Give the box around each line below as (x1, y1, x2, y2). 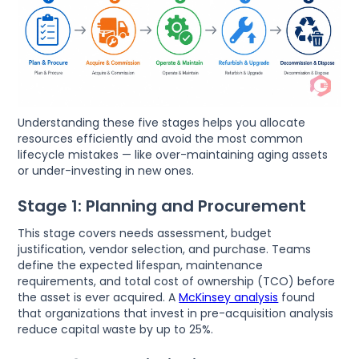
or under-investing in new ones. (18, 163, 195, 179)
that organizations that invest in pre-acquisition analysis (18, 305, 334, 322)
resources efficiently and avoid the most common (18, 131, 304, 147)
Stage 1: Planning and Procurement (18, 195, 307, 218)
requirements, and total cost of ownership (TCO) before (18, 273, 336, 290)
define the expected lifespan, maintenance (18, 257, 264, 274)
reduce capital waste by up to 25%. (18, 321, 214, 338)
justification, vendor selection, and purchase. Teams (18, 241, 312, 258)
